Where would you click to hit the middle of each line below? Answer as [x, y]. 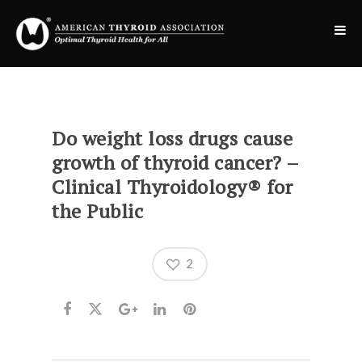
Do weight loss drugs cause [172, 138]
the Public [97, 211]
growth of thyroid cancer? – [175, 162]
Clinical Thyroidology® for [172, 187]
